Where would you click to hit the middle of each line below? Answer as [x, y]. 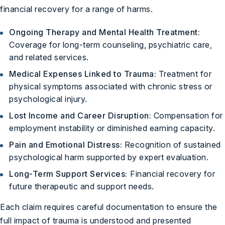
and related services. [49, 57]
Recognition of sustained [172, 144]
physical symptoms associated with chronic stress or [111, 86]
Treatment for [184, 74]
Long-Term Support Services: [69, 174]
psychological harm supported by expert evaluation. [109, 157]
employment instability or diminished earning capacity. [112, 128]
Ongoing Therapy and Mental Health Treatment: [104, 32]
